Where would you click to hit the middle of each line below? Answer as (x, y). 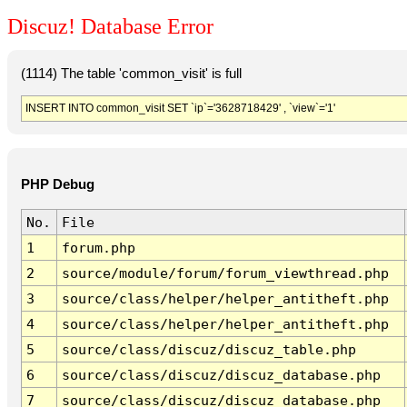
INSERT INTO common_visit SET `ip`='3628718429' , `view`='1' (180, 108)
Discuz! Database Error (110, 27)
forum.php (98, 248)
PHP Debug (57, 185)
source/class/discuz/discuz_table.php (208, 350)
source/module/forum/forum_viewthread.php (225, 273)
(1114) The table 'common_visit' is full (131, 73)
